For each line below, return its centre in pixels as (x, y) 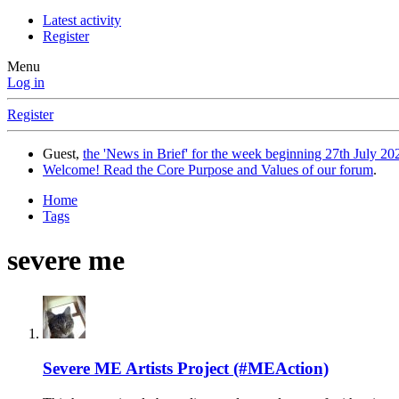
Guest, (63, 154)
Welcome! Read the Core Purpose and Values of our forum (208, 170)
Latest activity (82, 20)
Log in (26, 83)
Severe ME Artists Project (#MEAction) (186, 369)
